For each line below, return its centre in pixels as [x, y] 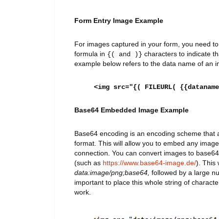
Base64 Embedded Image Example [131, 110]
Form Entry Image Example [119, 20]
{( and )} [125, 54]
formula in [91, 54]
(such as [88, 163]
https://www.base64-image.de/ [149, 163]
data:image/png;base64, [112, 172]
